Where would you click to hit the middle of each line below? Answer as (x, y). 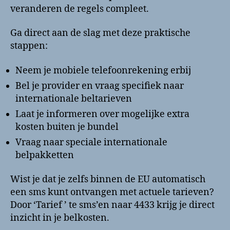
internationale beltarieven (74, 99)
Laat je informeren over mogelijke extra (102, 114)
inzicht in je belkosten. (60, 218)
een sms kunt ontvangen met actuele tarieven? (112, 193)
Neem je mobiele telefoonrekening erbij (103, 70)
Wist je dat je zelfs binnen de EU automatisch (108, 180)
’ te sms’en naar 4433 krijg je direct (139, 205)
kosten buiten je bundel (67, 127)
